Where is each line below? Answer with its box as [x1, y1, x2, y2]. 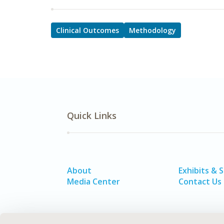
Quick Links [67, 109, 116, 121]
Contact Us [178, 176, 222, 187]
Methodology [129, 25, 176, 35]
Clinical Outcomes [56, 25, 119, 35]
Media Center [67, 176, 120, 187]
